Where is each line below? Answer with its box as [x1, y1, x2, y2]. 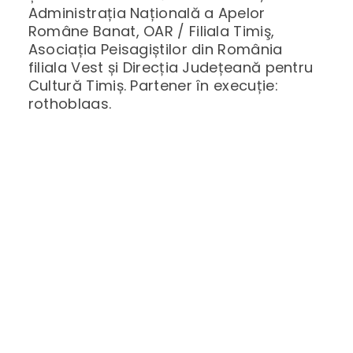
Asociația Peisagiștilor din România [28, 39, 283, 60]
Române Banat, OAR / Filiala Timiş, [28, 21, 275, 42]
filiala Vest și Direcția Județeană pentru [28, 58, 314, 78]
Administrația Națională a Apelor [28, 3, 266, 24]
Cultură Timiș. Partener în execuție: [28, 76, 278, 96]
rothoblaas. [28, 94, 112, 114]
